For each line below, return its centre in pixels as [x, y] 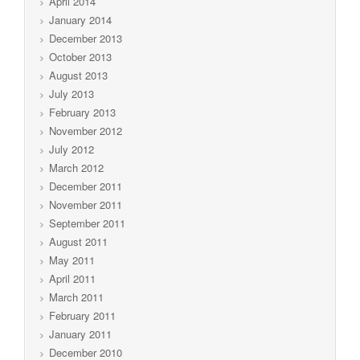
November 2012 [86, 130]
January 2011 [80, 333]
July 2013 [72, 93]
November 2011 [86, 204]
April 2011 [72, 278]
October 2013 [80, 56]
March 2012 [76, 167]
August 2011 [78, 241]
